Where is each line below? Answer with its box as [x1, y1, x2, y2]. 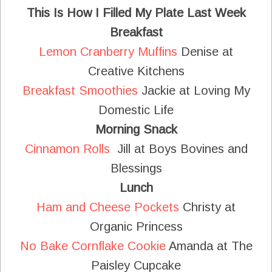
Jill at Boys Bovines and [109, 141, 248, 155]
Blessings [110, 161, 162, 175]
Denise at [177, 44, 233, 58]
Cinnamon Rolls [24, 141, 110, 155]
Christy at [179, 200, 236, 214]
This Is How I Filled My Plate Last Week [26, 5, 246, 19]
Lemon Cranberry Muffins [39, 44, 177, 58]
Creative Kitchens [87, 64, 185, 78]
